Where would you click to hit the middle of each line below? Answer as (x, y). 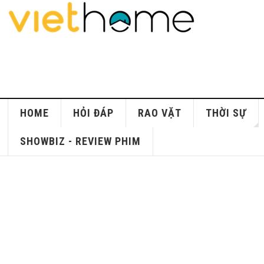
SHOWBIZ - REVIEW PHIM (81, 141)
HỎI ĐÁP (94, 113)
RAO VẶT (160, 113)
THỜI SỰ (226, 113)
